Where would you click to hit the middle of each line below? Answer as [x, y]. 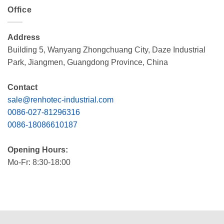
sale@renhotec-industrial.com [60, 99]
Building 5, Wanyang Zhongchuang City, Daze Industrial [106, 49]
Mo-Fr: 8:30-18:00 [39, 162]
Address [24, 37]
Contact [22, 87]
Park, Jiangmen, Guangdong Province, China [88, 62]
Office [20, 10]
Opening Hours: [38, 149]
